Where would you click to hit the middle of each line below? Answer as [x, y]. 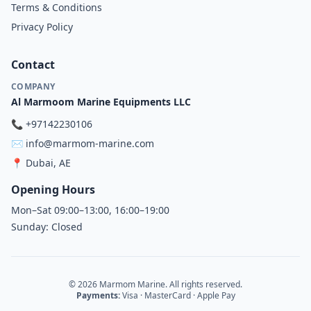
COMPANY [33, 86]
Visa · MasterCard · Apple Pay [177, 295]
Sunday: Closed [47, 227]
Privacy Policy [42, 27]
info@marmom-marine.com [90, 143]
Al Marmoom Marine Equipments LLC [101, 102]
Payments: [98, 295]
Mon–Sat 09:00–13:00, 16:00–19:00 [90, 210]
